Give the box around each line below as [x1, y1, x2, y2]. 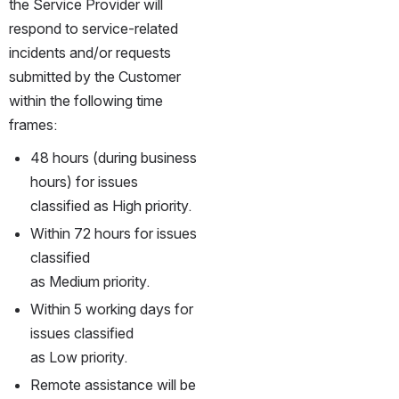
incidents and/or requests [9, 43, 171, 61]
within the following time [9, 91, 163, 110]
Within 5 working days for [30, 299, 193, 318]
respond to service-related [9, 19, 178, 37]
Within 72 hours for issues [30, 224, 197, 242]
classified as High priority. [30, 196, 191, 215]
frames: [9, 115, 57, 134]
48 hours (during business [30, 148, 197, 167]
